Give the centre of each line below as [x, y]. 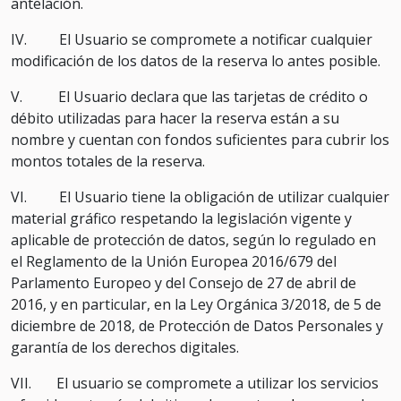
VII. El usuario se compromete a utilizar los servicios [195, 383]
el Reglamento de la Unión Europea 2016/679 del [174, 261]
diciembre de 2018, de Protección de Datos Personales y [197, 326]
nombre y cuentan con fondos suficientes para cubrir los [200, 140]
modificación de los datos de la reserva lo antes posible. [196, 61]
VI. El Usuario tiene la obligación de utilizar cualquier [200, 197]
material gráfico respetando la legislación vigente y [181, 218]
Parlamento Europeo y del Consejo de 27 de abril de [183, 283]
